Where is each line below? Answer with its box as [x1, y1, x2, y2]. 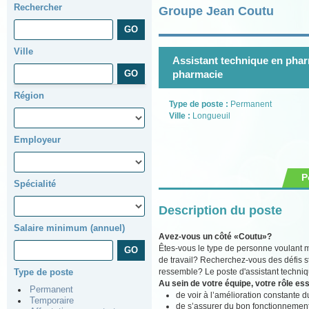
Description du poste [159, 203, 282, 217]
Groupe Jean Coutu [159, 4, 274, 18]
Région [14, 90, 44, 101]
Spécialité [14, 179, 56, 189]
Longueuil [192, 111, 230, 121]
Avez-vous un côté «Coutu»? [159, 231, 272, 241]
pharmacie [172, 68, 223, 80]
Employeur [14, 134, 61, 145]
